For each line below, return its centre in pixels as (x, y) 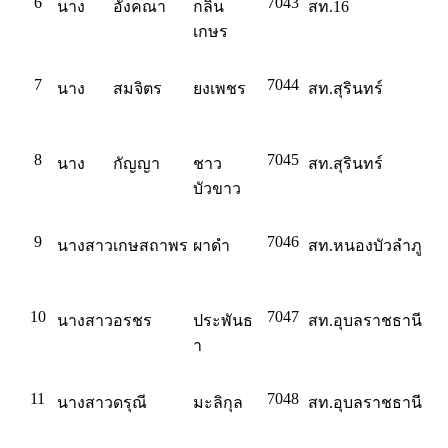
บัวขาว (217, 188)
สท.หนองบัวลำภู (365, 245)
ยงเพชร (219, 88)
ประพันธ (223, 320)
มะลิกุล (218, 402)
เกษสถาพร (150, 245)
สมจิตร (137, 88)
